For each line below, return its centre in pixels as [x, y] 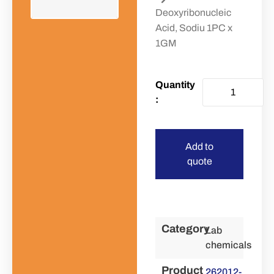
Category [186, 229]
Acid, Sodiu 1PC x [194, 28]
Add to [199, 146]
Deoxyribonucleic [193, 13]
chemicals [228, 245]
